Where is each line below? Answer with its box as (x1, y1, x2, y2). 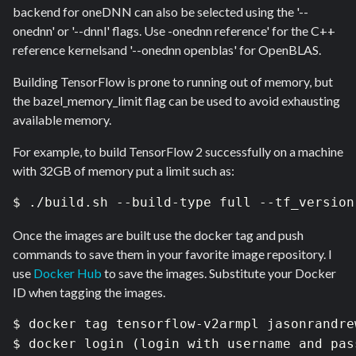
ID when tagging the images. (13, 284, 168, 300)
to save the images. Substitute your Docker (102, 265, 336, 281)
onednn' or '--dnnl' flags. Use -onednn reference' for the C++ (13, 23, 335, 39)
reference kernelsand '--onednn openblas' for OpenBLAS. (13, 42, 323, 58)
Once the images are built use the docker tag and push (13, 227, 304, 243)
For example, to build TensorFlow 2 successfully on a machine (13, 144, 343, 160)
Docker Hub (33, 265, 102, 281)
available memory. (13, 112, 111, 128)
